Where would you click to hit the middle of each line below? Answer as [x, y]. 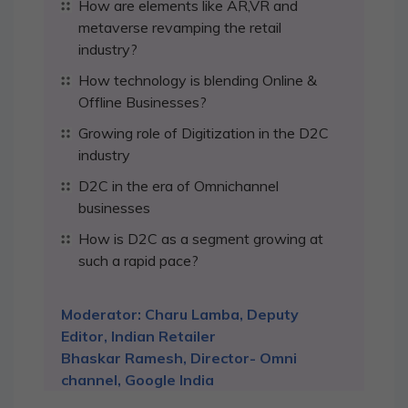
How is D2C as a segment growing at [201, 239]
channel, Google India [138, 380]
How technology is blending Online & [198, 80]
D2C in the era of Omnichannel [178, 186]
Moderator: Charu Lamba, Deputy [180, 314]
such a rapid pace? [138, 260]
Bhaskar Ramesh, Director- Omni [179, 358]
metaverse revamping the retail [180, 27]
